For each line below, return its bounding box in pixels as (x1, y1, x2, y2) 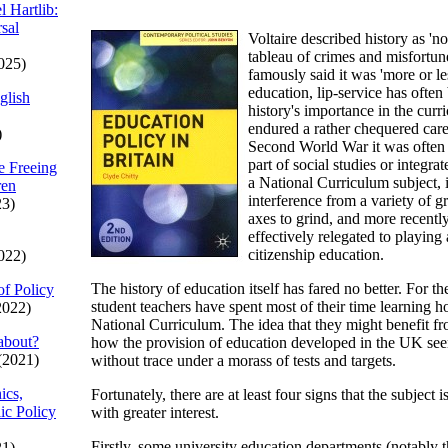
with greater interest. (91, 404, 219, 421)
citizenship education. (248, 246, 384, 263)
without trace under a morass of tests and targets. (91, 352, 396, 369)
